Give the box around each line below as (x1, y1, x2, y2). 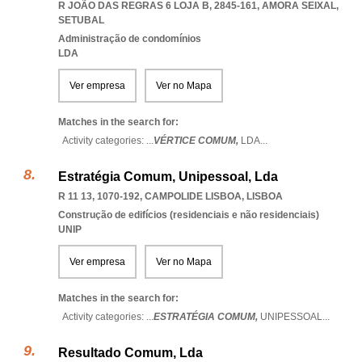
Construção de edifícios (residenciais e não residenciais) (58, 209, 319, 221)
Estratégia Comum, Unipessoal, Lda (58, 170, 278, 183)
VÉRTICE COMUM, (154, 135, 241, 146)
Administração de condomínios (58, 33, 201, 44)
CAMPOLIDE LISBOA (145, 191, 242, 202)
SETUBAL (58, 15, 104, 26)
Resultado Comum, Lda (58, 346, 203, 360)
